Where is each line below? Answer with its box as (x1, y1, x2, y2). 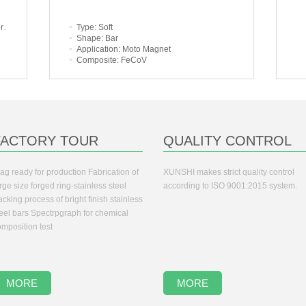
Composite (76, 55, 117, 65)
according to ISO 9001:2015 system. (163, 181, 297, 191)
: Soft (94, 23, 113, 32)
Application (76, 44, 118, 54)
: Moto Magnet (118, 44, 171, 54)
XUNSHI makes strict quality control (163, 167, 294, 177)
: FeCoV (117, 55, 147, 65)
